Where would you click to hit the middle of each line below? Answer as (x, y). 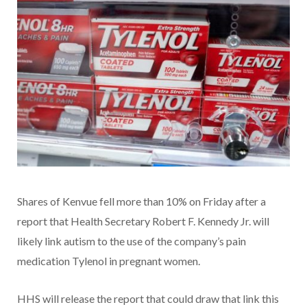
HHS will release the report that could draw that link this (148, 299)
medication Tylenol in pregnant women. (109, 261)
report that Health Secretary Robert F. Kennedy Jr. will (143, 221)
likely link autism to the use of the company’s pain (132, 241)
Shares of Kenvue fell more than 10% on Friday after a (142, 201)
